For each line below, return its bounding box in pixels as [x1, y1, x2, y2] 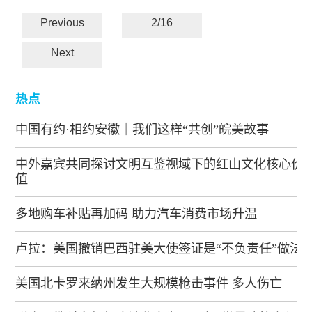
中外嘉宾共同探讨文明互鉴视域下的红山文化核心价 [15, 157, 304, 172]
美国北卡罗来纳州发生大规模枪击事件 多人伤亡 [15, 276, 283, 291]
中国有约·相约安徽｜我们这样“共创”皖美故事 [15, 123, 270, 137]
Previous [40, 17, 85, 29]
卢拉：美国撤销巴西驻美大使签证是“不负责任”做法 [15, 242, 303, 256]
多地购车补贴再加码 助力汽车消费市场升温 [15, 207, 258, 221]
